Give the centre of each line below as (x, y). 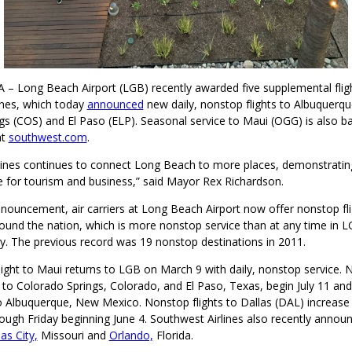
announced (115, 104)
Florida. (173, 335)
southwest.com (48, 137)
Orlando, (131, 335)
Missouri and (73, 335)
